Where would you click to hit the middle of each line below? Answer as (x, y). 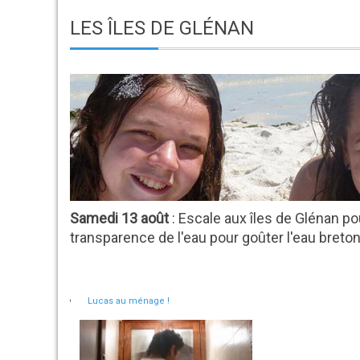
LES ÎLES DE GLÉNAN (162, 28)
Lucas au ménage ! (129, 301)
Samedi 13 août (119, 218)
